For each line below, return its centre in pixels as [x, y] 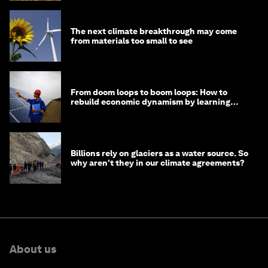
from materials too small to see [132, 41]
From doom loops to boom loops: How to [149, 92]
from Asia [89, 112]
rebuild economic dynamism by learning [150, 102]
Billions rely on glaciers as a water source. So [159, 153]
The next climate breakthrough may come [154, 31]
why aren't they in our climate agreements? [158, 163]
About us [33, 249]
